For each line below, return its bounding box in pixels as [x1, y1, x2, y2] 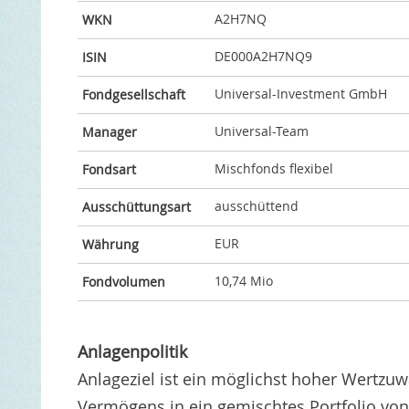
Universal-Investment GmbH [214, 85, 387, 103]
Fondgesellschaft [81, 86, 185, 103]
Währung [81, 236, 139, 253]
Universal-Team [214, 122, 309, 141]
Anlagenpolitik [77, 341, 187, 362]
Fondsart [81, 161, 136, 178]
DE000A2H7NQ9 [214, 47, 312, 66]
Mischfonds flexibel [214, 160, 333, 178]
